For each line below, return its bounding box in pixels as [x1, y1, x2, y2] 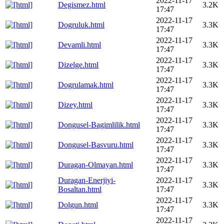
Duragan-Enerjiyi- [58, 176, 115, 184]
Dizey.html [58, 100, 92, 109]
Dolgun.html [58, 200, 98, 209]
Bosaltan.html [58, 185, 101, 193]
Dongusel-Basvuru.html [58, 140, 133, 149]
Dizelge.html [58, 60, 98, 69]
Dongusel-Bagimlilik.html [58, 120, 140, 129]
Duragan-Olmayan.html [58, 160, 133, 169]
